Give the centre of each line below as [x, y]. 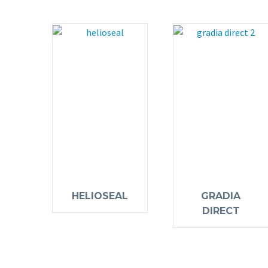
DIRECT [221, 211]
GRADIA [221, 196]
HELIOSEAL [100, 196]
